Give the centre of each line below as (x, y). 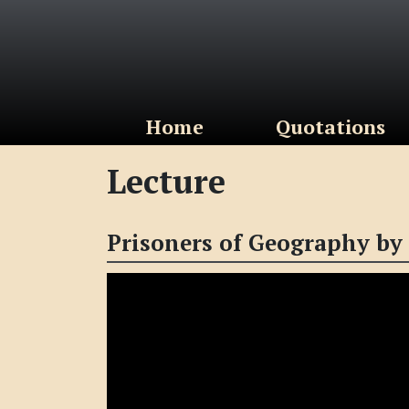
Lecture (166, 182)
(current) (246, 126)
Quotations (330, 127)
